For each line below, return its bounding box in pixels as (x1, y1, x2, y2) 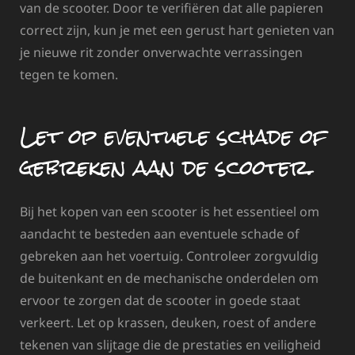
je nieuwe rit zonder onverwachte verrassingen (20, 43, 303, 61)
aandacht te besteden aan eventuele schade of (20, 225, 300, 243)
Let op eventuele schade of (20, 113, 327, 158)
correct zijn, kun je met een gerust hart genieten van (20, 21, 334, 39)
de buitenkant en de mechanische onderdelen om (20, 269, 319, 288)
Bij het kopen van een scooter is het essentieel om (20, 203, 319, 221)
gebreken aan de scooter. (20, 144, 313, 189)
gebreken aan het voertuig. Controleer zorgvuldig (20, 247, 319, 265)
